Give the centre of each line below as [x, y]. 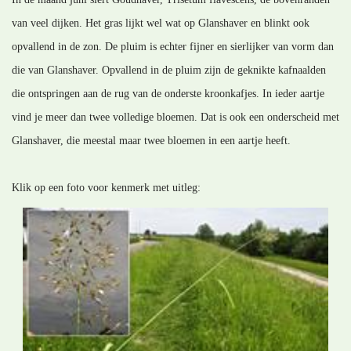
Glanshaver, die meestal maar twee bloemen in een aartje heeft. [151, 140]
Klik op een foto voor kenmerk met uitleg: [106, 187]
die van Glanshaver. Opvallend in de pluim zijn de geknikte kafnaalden [169, 70]
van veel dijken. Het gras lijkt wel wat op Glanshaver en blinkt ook [161, 23]
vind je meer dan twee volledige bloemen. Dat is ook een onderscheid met [175, 117]
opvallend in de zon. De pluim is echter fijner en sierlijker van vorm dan [173, 46]
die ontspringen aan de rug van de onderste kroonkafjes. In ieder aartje [168, 93]
